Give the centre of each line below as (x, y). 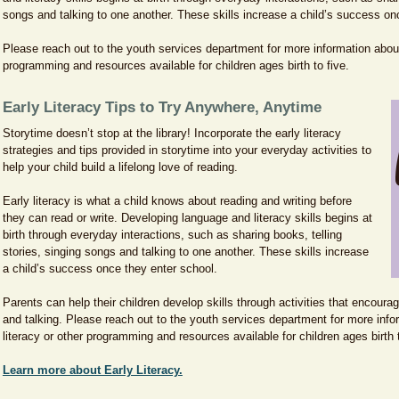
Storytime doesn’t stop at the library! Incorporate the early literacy (171, 133)
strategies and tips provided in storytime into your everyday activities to (187, 150)
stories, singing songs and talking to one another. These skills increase (185, 252)
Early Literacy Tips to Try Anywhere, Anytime (162, 107)
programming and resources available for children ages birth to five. (177, 65)
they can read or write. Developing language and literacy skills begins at (187, 218)
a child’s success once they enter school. (111, 269)
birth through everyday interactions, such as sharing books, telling (172, 235)
